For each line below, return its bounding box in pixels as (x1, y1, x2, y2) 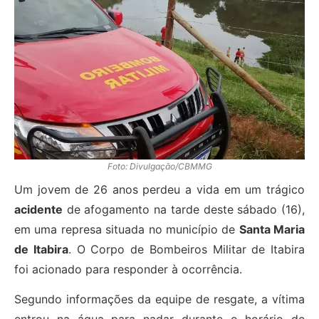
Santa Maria (239, 222, 305, 237)
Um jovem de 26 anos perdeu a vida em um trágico (14, 182, 305, 197)
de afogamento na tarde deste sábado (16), (63, 202, 305, 217)
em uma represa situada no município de (14, 222, 239, 237)
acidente (14, 202, 63, 217)
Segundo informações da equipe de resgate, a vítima (14, 292, 305, 307)
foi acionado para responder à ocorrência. (14, 262, 242, 277)
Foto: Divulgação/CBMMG (107, 161, 212, 172)
